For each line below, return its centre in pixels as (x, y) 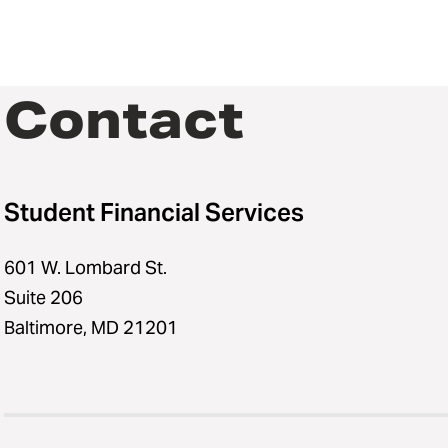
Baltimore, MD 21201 (91, 327)
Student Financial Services (154, 212)
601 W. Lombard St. (85, 267)
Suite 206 (43, 297)
